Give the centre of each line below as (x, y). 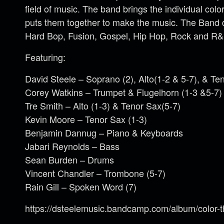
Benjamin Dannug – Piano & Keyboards (104, 132)
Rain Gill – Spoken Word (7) (81, 186)
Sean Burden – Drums (69, 159)
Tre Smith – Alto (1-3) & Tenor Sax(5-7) (103, 105)
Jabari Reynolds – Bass (72, 146)
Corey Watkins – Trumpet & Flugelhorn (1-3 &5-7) (123, 92)
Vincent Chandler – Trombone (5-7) (95, 173)
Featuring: (45, 57)
